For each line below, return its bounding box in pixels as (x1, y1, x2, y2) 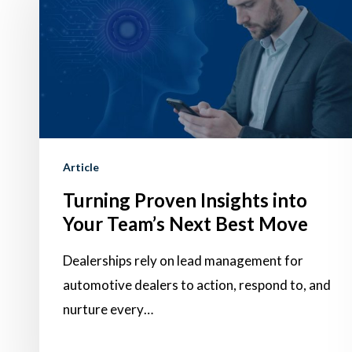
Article (63, 160, 99, 174)
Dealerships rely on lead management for (63, 252, 303, 269)
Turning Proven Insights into (63, 189, 307, 212)
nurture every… (63, 301, 153, 318)
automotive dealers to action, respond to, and (63, 277, 331, 294)
